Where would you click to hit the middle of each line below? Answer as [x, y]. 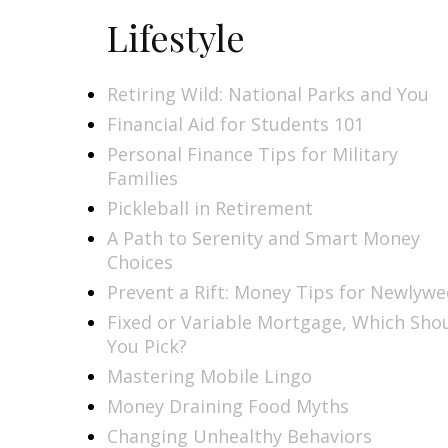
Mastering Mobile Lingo [209, 375]
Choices [140, 261]
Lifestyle [176, 36]
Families [142, 177]
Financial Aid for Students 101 [235, 123]
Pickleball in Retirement [210, 207]
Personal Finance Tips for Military [252, 153]
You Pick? [147, 345]
